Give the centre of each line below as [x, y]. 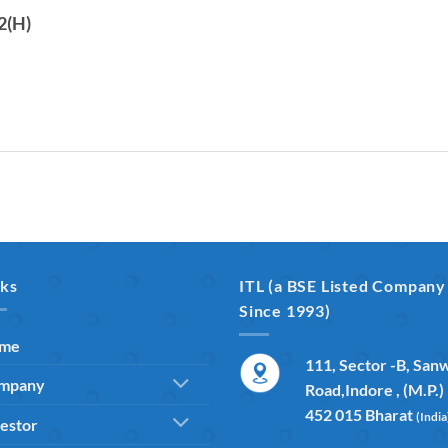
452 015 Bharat [327, 415]
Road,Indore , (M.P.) [374, 390]
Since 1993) [285, 310]
